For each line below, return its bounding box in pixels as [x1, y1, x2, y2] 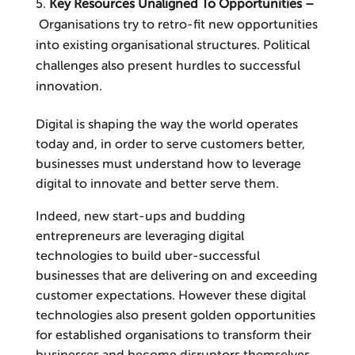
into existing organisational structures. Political [35, 38, 310, 53]
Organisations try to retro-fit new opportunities [38, 17, 318, 32]
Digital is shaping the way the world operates [35, 117, 298, 132]
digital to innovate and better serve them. [35, 177, 279, 192]
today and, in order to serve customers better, [35, 137, 305, 152]
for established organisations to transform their [35, 328, 311, 343]
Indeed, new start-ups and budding [35, 209, 245, 224]
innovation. [35, 79, 102, 94]
